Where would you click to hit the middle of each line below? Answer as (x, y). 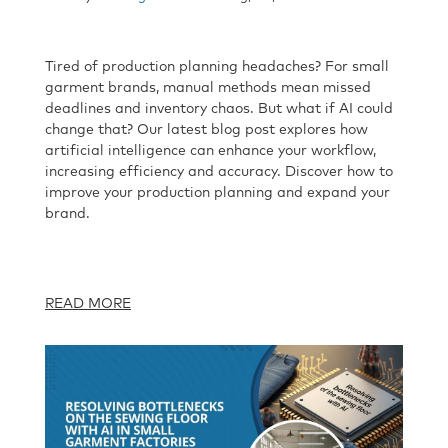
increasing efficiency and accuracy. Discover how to (219, 171)
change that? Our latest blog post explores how (206, 129)
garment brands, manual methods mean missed (208, 87)
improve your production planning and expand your (217, 192)
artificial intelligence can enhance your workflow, (210, 150)
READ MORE (88, 303)
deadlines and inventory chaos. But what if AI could (219, 108)
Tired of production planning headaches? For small (217, 66)
